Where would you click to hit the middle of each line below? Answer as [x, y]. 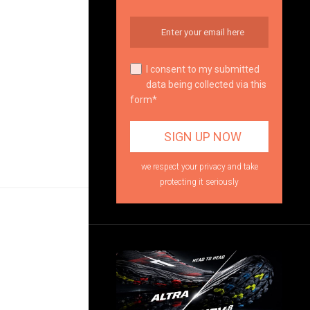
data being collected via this [206, 84]
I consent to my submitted [203, 69]
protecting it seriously [199, 182]
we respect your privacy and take [199, 167]
